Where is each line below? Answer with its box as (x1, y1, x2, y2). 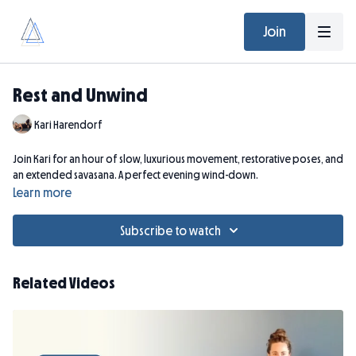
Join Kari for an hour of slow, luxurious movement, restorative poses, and (13, 153, 343, 164)
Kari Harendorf (34, 118, 103, 130)
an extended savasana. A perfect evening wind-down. (13, 169, 258, 180)
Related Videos (13, 275, 115, 291)
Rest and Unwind (13, 86, 148, 105)
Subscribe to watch (119, 224, 221, 237)
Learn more (13, 186, 72, 199)
